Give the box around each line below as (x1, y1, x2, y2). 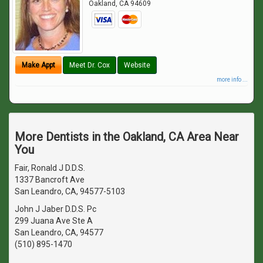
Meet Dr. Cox (69, 60, 110, 69)
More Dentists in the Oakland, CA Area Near (15, 129, 239, 144)
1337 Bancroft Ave (15, 174, 85, 184)
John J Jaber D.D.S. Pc (15, 204, 96, 214)
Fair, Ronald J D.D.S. (15, 163, 85, 173)
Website (124, 60, 150, 69)
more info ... (217, 76, 248, 83)
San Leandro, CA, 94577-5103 (15, 186, 125, 196)
